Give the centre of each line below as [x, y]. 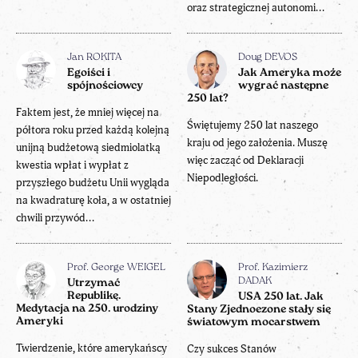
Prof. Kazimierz [273, 267]
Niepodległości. [223, 177]
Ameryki [40, 321]
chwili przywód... [55, 217]
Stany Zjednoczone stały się [259, 309]
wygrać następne [283, 86]
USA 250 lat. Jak [281, 296]
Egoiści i [89, 73]
